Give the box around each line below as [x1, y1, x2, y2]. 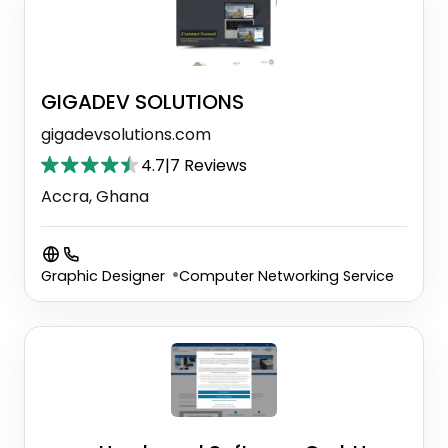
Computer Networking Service [179, 265, 394, 286]
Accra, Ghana [41, 184, 149, 208]
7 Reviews [170, 153, 247, 177]
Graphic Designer [41, 265, 165, 286]
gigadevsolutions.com [41, 122, 211, 146]
